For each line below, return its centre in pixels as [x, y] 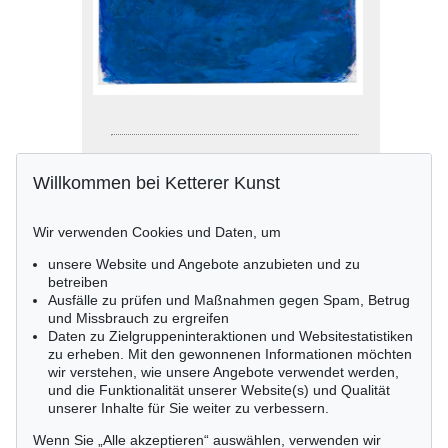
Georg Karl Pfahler [182, 182]
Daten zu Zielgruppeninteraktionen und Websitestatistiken [230, 336]
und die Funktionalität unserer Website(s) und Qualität [219, 390]
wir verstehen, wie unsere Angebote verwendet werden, [223, 372]
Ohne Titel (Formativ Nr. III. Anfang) [228, 204]
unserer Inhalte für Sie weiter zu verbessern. [188, 408]
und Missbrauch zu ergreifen [138, 318]
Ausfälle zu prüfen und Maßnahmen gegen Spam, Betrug [229, 300]
